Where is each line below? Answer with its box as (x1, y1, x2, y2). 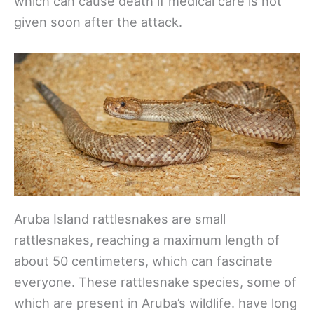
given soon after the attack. (14, 13, 182, 29)
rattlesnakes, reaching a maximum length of (14, 232, 280, 248)
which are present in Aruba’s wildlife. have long (14, 295, 297, 311)
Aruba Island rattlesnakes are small (14, 211, 226, 227)
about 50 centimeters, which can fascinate (14, 253, 273, 269)
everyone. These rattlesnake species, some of (14, 274, 296, 290)
